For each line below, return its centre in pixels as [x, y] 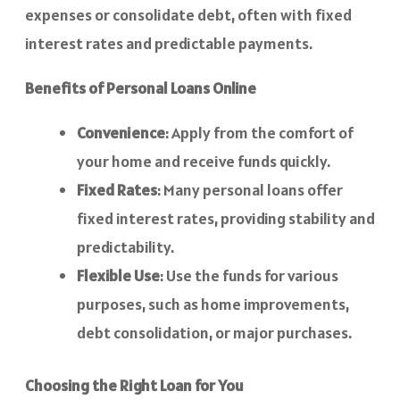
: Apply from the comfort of [259, 133]
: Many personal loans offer [250, 190]
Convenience [121, 133]
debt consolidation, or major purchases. [214, 333]
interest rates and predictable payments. [169, 44]
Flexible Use [118, 276]
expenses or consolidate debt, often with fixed [188, 15]
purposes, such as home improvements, [213, 304]
